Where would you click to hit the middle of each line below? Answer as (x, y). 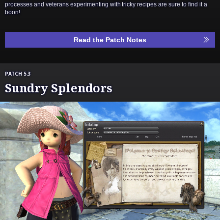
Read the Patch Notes (110, 40)
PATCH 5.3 (18, 73)
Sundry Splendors (59, 87)
